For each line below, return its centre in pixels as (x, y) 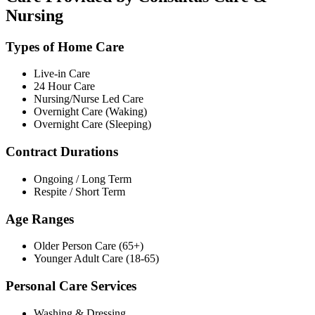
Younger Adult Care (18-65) (96, 259)
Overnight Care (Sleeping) (92, 124)
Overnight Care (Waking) (90, 112)
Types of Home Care (65, 46)
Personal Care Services (71, 286)
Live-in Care (62, 74)
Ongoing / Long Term (83, 179)
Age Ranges (40, 219)
